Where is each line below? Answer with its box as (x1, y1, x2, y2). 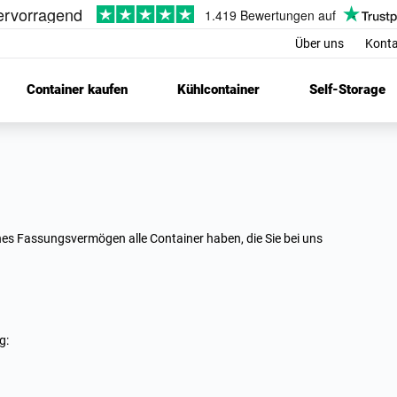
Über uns (295, 36, 344, 51)
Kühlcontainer (177, 82, 260, 97)
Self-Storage (309, 82, 385, 97)
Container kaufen (27, 82, 128, 97)
